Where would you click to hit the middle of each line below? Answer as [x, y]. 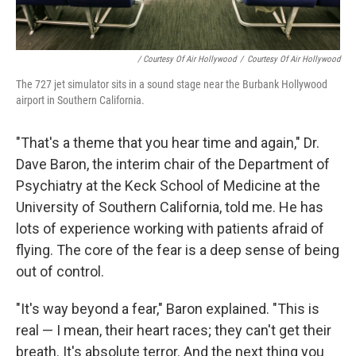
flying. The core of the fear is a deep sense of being [178, 250]
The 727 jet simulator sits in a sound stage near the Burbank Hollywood [172, 85]
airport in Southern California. [80, 101]
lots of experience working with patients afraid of [170, 229]
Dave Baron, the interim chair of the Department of [173, 164]
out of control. [60, 272]
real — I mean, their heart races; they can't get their [174, 331]
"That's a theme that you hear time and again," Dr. [168, 143]
